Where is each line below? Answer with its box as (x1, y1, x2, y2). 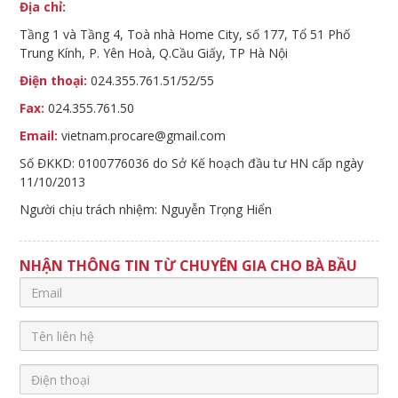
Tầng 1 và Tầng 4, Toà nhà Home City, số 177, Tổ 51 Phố (20, 26, 351, 44)
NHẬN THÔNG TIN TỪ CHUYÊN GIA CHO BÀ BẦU (20, 256, 358, 276)
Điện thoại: (20, 72, 88, 90)
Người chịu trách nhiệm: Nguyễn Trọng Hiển (20, 201, 273, 219)
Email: (20, 127, 59, 145)
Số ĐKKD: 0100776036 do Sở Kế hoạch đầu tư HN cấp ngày (20, 155, 364, 172)
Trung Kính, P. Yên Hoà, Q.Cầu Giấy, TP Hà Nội (20, 44, 289, 62)
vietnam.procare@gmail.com (58, 127, 227, 145)
